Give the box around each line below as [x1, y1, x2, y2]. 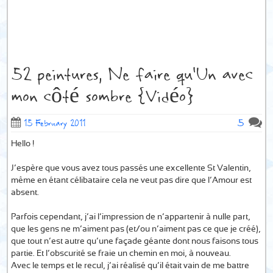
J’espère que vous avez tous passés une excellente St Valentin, [11, 164, 252, 172]
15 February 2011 [24, 116, 86, 129]
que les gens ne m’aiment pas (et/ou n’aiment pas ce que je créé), [11, 225, 261, 233]
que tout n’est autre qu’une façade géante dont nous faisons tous [11, 237, 259, 246]
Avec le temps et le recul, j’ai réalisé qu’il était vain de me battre [11, 261, 250, 270]
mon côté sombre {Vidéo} [11, 84, 194, 108]
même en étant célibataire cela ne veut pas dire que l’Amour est [11, 176, 252, 185]
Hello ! [11, 140, 35, 148]
